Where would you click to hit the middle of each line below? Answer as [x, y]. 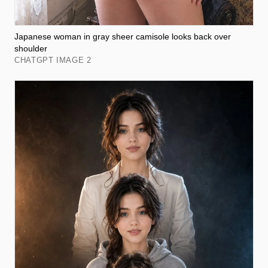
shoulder [31, 48]
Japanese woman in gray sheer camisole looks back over [123, 36]
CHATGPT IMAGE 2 [53, 60]
